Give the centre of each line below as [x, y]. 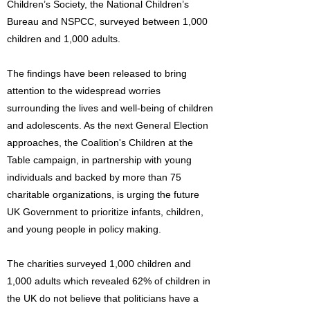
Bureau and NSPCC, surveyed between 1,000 [107, 21]
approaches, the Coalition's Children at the [100, 143]
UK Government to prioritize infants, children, [105, 212]
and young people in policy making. [84, 229]
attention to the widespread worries [84, 91]
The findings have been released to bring [97, 73]
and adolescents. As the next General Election [108, 125]
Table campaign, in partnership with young [99, 160]
